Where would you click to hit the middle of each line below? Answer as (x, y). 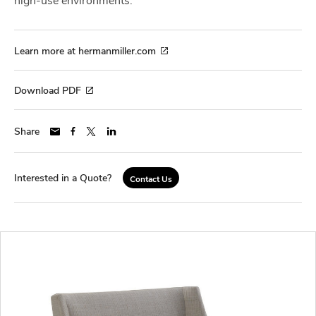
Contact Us (151, 179)
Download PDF (48, 90)
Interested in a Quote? (63, 178)
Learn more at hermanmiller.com (85, 50)
